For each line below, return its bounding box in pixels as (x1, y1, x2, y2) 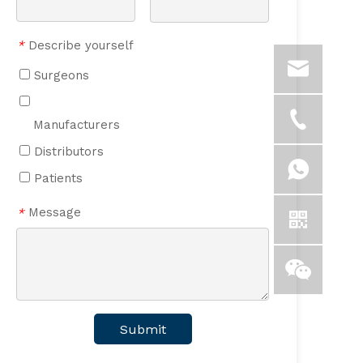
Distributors (30, 144, 104, 160)
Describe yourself (28, 37, 134, 53)
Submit (119, 321, 166, 337)
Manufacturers (33, 117, 120, 133)
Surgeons (30, 68, 89, 83)
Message (28, 205, 81, 220)
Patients (30, 171, 83, 186)
